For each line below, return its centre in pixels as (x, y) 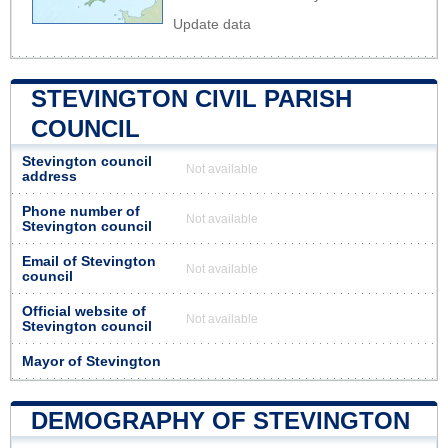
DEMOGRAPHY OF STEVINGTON (220, 420)
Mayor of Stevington (91, 361)
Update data (212, 24)
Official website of (84, 311)
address (49, 176)
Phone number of (81, 211)
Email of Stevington (89, 261)
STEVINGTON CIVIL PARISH (191, 98)
